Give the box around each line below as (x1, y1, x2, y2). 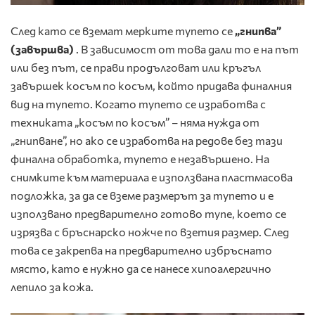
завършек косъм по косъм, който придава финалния (11, 79, 292, 93)
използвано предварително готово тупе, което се (11, 207, 286, 221)
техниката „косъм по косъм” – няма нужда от (11, 115, 259, 129)
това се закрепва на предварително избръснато (11, 243, 272, 257)
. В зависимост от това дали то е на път (76, 42, 299, 56)
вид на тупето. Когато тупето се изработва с (11, 97, 266, 111)
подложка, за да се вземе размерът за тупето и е (11, 188, 274, 202)
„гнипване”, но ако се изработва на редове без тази (11, 134, 283, 148)
